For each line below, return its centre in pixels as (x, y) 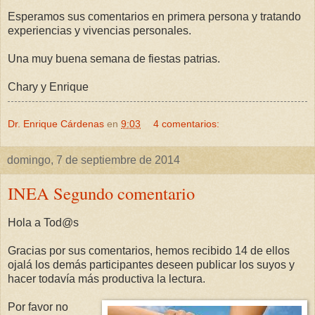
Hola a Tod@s (43, 222)
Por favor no (38, 307)
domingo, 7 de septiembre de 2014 (94, 160)
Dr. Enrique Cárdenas (56, 123)
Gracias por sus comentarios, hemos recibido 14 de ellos (149, 250)
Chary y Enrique (48, 86)
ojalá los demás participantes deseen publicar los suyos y (151, 264)
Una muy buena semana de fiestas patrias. (114, 58)
